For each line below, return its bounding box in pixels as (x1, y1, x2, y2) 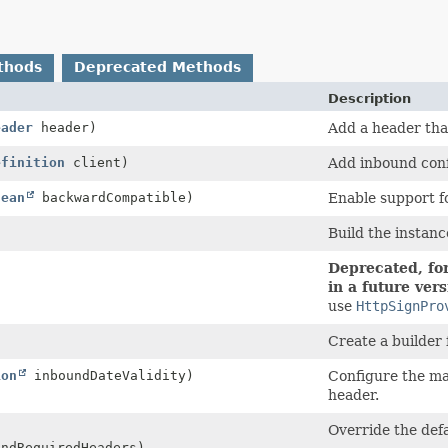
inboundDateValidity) (26, 367, 194, 383)
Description (328, 90, 411, 106)
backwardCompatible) (34, 189, 194, 205)
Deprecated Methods (74, 58, 241, 75)
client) (65, 154, 129, 170)
